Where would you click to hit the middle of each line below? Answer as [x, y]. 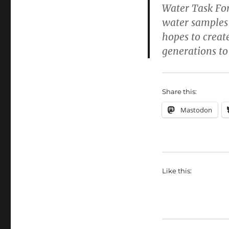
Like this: [177, 171]
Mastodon [196, 110]
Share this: [179, 92]
